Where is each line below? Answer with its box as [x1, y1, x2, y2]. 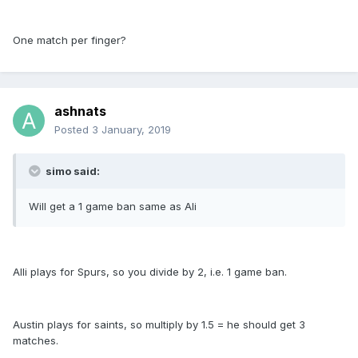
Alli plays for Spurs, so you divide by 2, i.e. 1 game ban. [13, 265, 287, 279]
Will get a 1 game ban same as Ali [29, 200, 197, 213]
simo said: [43, 165, 100, 178]
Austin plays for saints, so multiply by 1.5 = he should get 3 [13, 318, 305, 332]
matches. [13, 334, 58, 348]
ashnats [54, 103, 106, 120]
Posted [54, 123, 92, 137]
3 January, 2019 [92, 123, 171, 137]
